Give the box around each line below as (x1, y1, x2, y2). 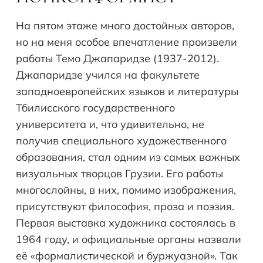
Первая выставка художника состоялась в (16, 216, 235, 230)
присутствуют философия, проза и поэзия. (16, 200, 234, 214)
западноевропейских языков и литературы (16, 85, 238, 99)
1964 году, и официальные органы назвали (16, 232, 241, 247)
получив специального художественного (16, 134, 227, 148)
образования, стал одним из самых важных (16, 150, 240, 164)
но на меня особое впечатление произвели (16, 35, 237, 49)
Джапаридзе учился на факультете (16, 68, 200, 82)
